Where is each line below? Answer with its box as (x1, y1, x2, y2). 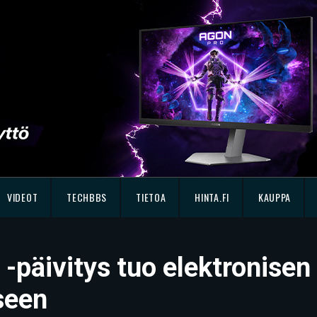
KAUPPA (258, 190, 292, 204)
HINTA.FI (195, 190, 229, 204)
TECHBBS (67, 190, 108, 204)
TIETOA (136, 190, 166, 204)
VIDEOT (7, 190, 38, 204)
